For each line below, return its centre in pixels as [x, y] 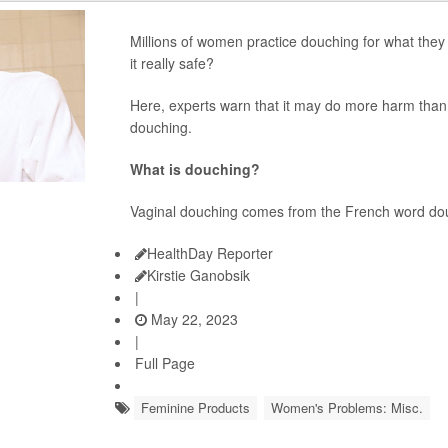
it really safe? [171, 63]
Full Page [164, 363]
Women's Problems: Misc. [346, 407]
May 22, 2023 [192, 319]
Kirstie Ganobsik [198, 275]
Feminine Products [195, 407]
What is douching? [194, 169]
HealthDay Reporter [209, 253]
